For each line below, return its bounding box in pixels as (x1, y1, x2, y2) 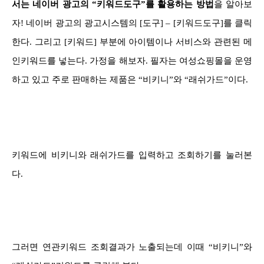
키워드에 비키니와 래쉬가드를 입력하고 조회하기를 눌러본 (12, 150, 252, 160)
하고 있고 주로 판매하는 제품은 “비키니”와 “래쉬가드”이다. (12, 74, 248, 84)
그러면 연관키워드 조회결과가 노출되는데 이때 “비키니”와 (12, 242, 252, 252)
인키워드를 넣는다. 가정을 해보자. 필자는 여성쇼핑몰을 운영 (12, 55, 252, 65)
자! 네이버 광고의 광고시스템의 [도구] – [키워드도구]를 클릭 (12, 18, 252, 28)
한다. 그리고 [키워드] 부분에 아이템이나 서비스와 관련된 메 (12, 37, 252, 47)
